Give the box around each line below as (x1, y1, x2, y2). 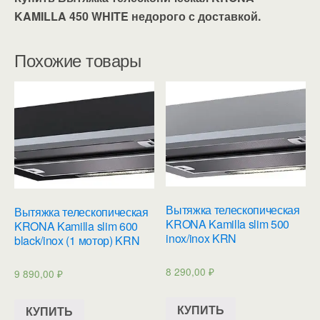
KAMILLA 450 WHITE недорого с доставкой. (14, 7, 261, 24)
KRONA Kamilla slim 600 (14, 217, 138, 234)
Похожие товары (14, 46, 141, 72)
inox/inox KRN (166, 230, 237, 247)
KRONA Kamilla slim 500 (166, 216, 290, 233)
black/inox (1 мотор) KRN (14, 231, 140, 249)
